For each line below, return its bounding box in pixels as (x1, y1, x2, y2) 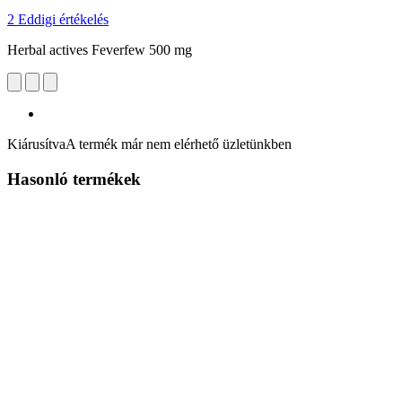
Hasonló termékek (7, 169, 141, 188)
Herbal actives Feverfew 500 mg (7, 41, 192, 57)
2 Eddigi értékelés (7, 11, 109, 27)
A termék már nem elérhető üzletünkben (66, 135, 292, 152)
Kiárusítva (7, 135, 66, 152)
